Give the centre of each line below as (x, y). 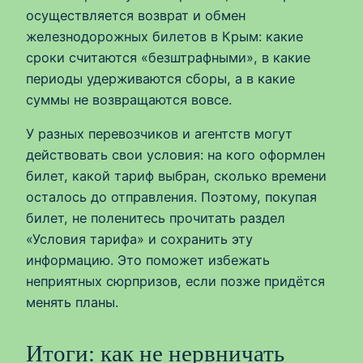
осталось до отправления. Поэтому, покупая (171, 197)
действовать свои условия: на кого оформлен (175, 155)
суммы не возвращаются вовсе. (129, 100)
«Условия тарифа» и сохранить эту (139, 239)
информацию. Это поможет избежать (148, 261)
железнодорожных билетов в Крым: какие (164, 37)
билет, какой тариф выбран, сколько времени (176, 176)
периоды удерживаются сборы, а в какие (160, 79)
